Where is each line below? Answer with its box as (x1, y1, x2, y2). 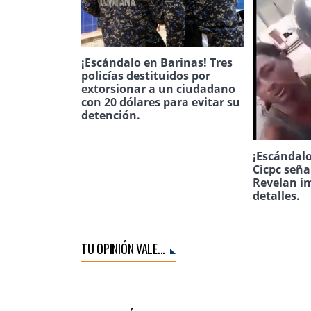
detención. (81, 108, 140, 124)
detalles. (253, 188, 301, 204)
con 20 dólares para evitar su (81, 94, 240, 110)
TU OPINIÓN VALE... (81, 239, 166, 258)
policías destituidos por (81, 68, 210, 84)
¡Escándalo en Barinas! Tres (81, 55, 233, 71)
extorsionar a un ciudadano (81, 81, 235, 97)
